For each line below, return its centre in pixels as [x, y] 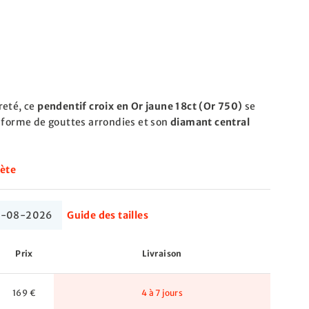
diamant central [210, 122]
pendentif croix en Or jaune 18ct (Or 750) [140, 106]
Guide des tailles [108, 215]
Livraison [162, 253]
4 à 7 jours [162, 293]
